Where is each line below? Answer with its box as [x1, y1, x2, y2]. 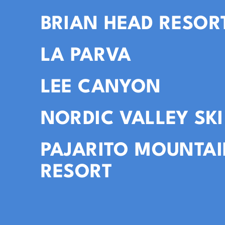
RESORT [40, 163, 113, 182]
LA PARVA [40, 47, 132, 66]
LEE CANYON [40, 78, 161, 97]
